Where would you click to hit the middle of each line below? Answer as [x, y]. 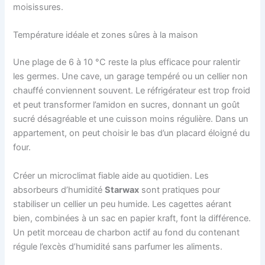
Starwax [122, 190]
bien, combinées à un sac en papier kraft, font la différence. [132, 218]
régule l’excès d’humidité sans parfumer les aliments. [118, 246]
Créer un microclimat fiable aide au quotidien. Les [111, 175]
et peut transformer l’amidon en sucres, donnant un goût [127, 105]
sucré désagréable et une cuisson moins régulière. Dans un [131, 119]
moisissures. [38, 7]
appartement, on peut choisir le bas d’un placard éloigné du [132, 133]
